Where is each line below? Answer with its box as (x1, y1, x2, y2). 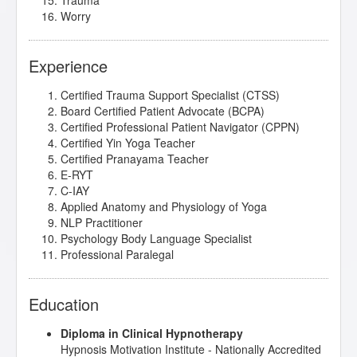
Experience (29, 54, 108, 78)
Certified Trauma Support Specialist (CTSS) (61, 87, 280, 104)
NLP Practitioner (61, 214, 143, 231)
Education (29, 292, 99, 316)
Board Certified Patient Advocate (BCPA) (61, 103, 265, 120)
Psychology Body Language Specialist (61, 230, 252, 247)
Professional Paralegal (61, 246, 174, 263)
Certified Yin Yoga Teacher (61, 135, 195, 151)
